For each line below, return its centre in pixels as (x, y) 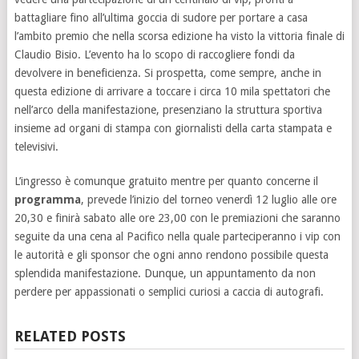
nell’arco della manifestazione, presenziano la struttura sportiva (168, 109)
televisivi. (36, 146)
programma (47, 199)
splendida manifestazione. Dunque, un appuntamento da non (165, 273)
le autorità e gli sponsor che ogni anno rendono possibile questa (171, 254)
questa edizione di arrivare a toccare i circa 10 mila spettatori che (172, 91)
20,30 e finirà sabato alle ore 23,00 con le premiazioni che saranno (177, 218)
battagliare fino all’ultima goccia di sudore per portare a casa (161, 17)
